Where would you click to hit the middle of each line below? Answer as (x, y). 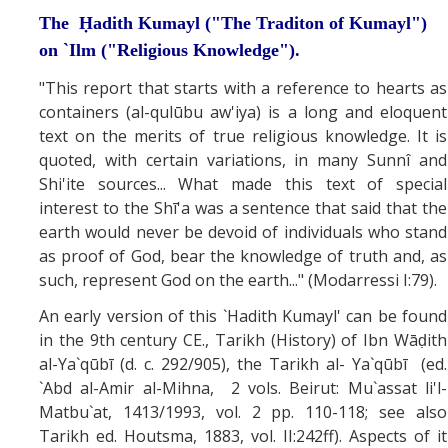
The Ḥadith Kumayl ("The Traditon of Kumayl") (233, 22)
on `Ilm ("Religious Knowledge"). (169, 49)
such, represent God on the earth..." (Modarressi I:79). (238, 279)
